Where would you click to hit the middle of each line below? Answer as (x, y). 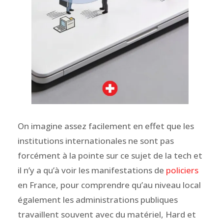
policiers (182, 170)
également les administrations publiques (97, 199)
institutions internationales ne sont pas (96, 140)
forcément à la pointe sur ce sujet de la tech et (110, 155)
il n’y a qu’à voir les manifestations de (92, 170)
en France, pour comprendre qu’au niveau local (109, 185)
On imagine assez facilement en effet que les (106, 126)
